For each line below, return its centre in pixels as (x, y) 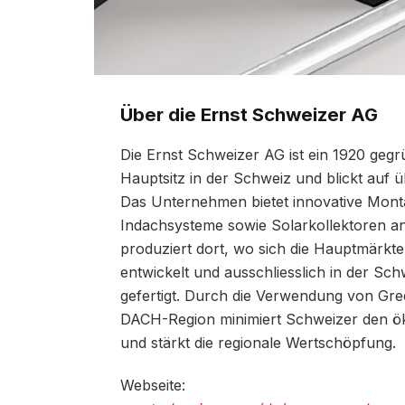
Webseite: (153, 385)
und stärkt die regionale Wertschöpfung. (258, 342)
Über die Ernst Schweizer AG (249, 115)
